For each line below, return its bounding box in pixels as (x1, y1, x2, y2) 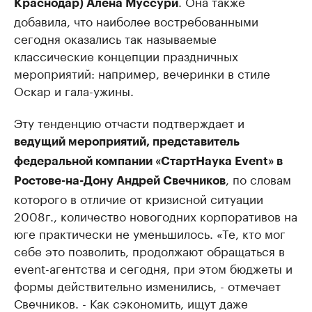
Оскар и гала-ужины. (14, 81, 134, 100)
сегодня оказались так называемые (14, 29, 217, 47)
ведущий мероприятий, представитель (14, 136, 240, 148)
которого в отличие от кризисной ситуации (14, 189, 263, 208)
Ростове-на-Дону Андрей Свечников (14, 175, 226, 187)
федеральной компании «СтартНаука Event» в (14, 155, 283, 168)
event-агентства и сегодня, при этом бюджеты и (14, 258, 292, 277)
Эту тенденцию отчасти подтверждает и (14, 113, 244, 132)
